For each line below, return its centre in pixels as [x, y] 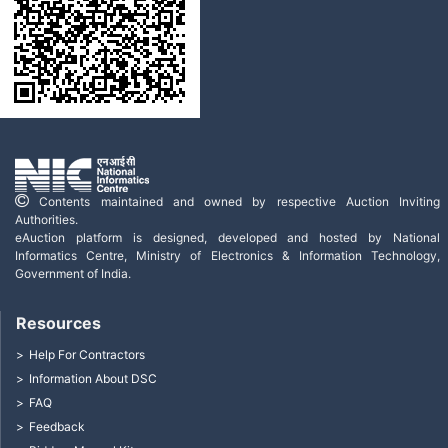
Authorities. [46, 220]
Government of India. [73, 274]
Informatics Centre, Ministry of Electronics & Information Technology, [227, 256]
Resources [58, 323]
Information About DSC [93, 379]
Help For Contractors [87, 355]
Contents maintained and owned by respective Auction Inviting [234, 202]
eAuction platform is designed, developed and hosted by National [227, 238]
